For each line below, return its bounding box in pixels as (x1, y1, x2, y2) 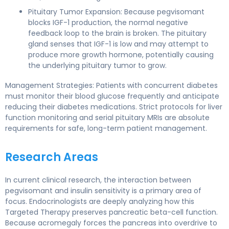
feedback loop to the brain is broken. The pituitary (28, 28, 207, 38)
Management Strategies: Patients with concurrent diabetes (5, 80, 218, 90)
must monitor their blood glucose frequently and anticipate (5, 90, 219, 101)
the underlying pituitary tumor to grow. (28, 60, 167, 71)
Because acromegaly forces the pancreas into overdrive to (5, 217, 217, 228)
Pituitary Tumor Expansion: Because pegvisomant (28, 6, 204, 17)
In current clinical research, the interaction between (5, 174, 191, 185)
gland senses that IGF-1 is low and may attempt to (28, 38, 209, 49)
